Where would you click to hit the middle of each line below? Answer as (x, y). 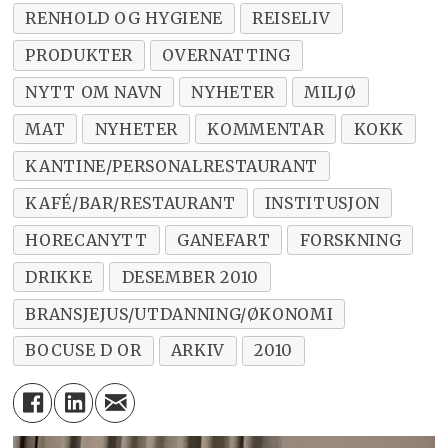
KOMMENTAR (266, 128)
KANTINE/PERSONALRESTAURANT (171, 165)
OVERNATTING (226, 54)
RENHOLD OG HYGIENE (124, 17)
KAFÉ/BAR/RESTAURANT (130, 202)
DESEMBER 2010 (190, 276)
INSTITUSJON (322, 202)
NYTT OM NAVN (94, 91)
